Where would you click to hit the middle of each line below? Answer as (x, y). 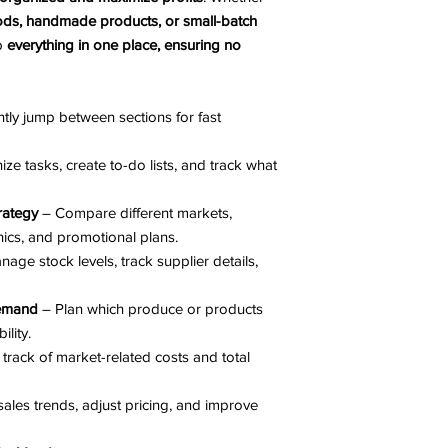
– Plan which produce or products (150, 308)
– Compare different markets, (135, 212)
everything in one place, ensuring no (124, 44)
